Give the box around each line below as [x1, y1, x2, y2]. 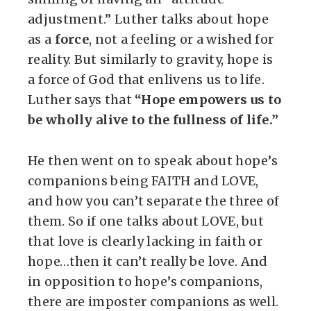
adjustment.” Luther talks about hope [28, 11, 269, 27]
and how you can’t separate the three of [28, 193, 280, 209]
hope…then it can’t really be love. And [28, 253, 268, 269]
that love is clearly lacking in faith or [28, 233, 262, 249]
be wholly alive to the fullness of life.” [28, 112, 279, 128]
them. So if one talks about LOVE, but [28, 213, 264, 229]
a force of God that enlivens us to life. [28, 72, 264, 87]
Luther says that [28, 92, 135, 108]
